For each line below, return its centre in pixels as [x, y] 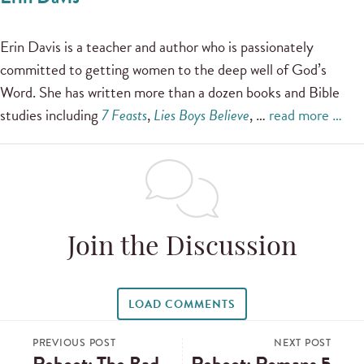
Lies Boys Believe [201, 115]
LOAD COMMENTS [182, 305]
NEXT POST [303, 343]
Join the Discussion [182, 249]
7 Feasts [124, 115]
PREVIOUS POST [74, 343]
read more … [305, 115]
